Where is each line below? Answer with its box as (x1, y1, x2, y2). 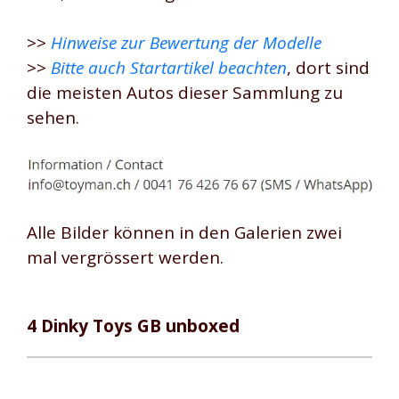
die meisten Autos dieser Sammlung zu (27, 81, 343, 105)
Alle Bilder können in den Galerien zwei (27, 221, 342, 245)
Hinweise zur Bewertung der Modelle (51, 31, 322, 55)
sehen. (27, 106, 79, 130)
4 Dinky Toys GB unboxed (27, 313, 240, 338)
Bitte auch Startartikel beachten (51, 56, 287, 80)
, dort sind (287, 56, 370, 80)
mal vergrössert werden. (27, 246, 224, 270)
